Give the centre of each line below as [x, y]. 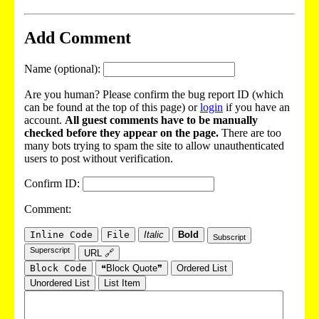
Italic [154, 235]
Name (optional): [64, 69]
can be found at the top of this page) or [112, 108]
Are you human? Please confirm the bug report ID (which [154, 95]
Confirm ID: [53, 184]
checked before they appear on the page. [121, 133]
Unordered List [60, 283]
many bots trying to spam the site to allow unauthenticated [154, 146]
